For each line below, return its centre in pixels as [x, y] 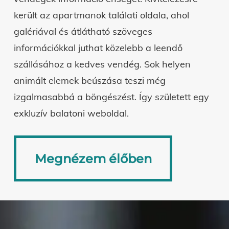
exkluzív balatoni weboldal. [71, 113]
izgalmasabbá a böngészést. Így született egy [111, 97]
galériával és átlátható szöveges [83, 31]
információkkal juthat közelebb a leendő [98, 48]
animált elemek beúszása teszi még [89, 81]
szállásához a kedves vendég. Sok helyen [102, 64]
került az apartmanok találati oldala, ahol [101, 15]
